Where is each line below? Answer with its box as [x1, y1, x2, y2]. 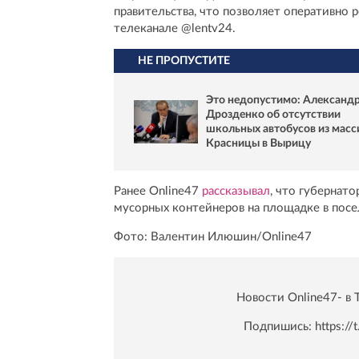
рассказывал [202, 185, 270, 198]
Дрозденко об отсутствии [206, 109, 341, 121]
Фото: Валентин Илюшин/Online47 [114, 231, 312, 244]
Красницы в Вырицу [206, 138, 311, 150]
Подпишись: [244, 321, 315, 333]
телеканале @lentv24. [114, 22, 236, 35]
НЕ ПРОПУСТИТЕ [138, 55, 230, 67]
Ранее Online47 [114, 185, 202, 198]
